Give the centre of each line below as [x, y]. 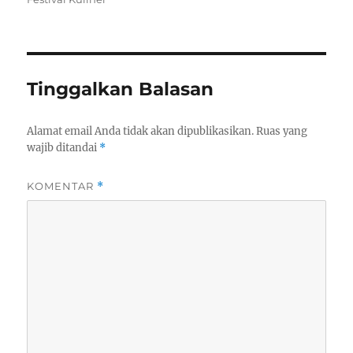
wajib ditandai [63, 147]
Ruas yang [282, 131]
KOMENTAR [62, 186]
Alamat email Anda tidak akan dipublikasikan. [141, 131]
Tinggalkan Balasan [121, 89]
